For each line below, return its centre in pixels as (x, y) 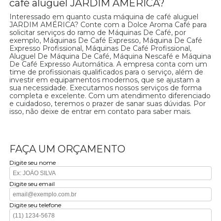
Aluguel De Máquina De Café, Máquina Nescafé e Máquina (110, 56)
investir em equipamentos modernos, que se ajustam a (105, 80)
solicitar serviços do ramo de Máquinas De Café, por (98, 33)
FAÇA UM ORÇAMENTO (68, 149)
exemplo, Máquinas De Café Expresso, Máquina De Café (106, 41)
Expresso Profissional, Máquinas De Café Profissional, (101, 49)
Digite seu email (32, 184)
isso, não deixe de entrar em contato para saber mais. (101, 112)
